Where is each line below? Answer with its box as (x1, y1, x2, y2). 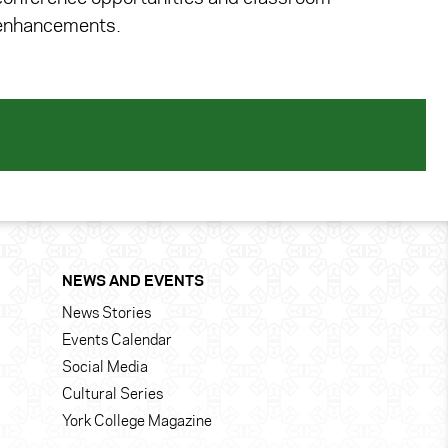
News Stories (62, 307, 151, 322)
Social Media (62, 361, 148, 376)
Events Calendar (62, 334, 172, 349)
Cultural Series (62, 388, 163, 403)
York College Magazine (62, 415, 212, 430)
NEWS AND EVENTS (62, 275, 204, 290)
